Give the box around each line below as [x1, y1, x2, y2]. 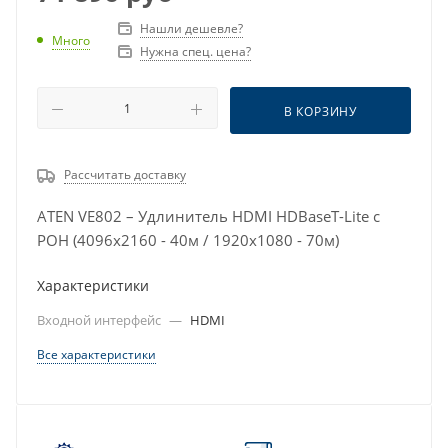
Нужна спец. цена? [140, 43, 251, 61]
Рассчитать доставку [64, 166, 186, 184]
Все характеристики [37, 346, 156, 364]
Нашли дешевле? [140, 20, 243, 38]
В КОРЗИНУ [283, 103, 358, 121]
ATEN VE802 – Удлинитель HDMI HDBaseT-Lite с [37, 206, 380, 227]
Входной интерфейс [37, 311, 164, 330]
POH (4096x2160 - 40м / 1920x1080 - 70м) [37, 230, 339, 251]
